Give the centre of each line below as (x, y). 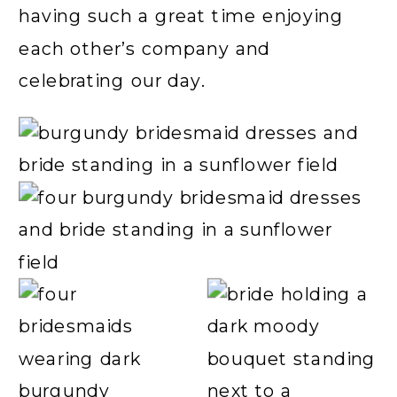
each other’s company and (144, 48)
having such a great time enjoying (181, 16)
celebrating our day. (115, 81)
